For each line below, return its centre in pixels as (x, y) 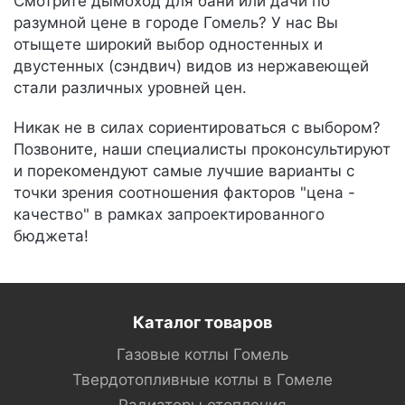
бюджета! (51, 236)
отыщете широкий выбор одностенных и (168, 44)
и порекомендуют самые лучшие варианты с (184, 171)
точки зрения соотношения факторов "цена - (184, 193)
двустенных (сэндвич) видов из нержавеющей (191, 66)
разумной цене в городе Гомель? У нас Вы (176, 23)
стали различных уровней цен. (130, 88)
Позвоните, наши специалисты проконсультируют (202, 149)
